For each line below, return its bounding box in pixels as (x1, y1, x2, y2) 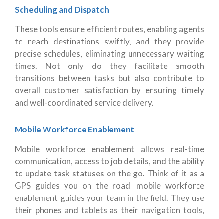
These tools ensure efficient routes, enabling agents (15, 24, 204, 35)
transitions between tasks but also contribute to (15, 73, 204, 84)
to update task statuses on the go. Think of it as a (15, 168, 204, 179)
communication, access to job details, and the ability (15, 156, 204, 167)
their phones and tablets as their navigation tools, (15, 205, 204, 216)
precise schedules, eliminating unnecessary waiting (15, 48, 204, 59)
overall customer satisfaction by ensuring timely (15, 85, 204, 96)
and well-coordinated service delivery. (15, 97, 153, 108)
